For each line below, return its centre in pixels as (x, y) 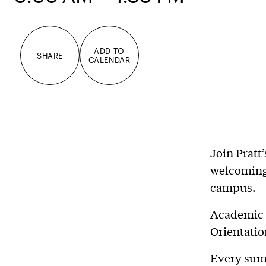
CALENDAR (109, 60)
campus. (233, 187)
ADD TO (109, 51)
